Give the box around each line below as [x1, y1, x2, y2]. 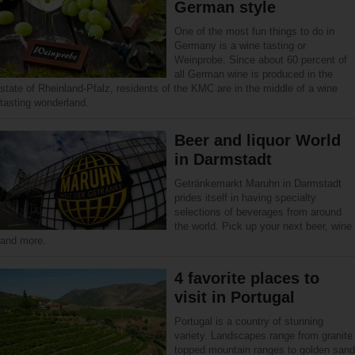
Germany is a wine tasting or [174, 40, 306, 52]
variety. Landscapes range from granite [174, 330, 353, 342]
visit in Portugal [174, 288, 295, 306]
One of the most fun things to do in [174, 25, 334, 37]
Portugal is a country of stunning [174, 315, 323, 327]
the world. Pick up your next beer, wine [174, 220, 352, 232]
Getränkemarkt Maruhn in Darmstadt [174, 177, 342, 189]
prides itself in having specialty [174, 192, 316, 204]
